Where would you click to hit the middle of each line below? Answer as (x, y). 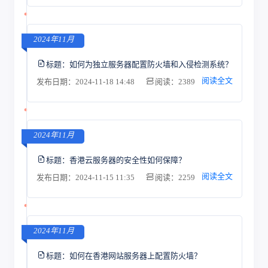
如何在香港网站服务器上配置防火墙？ (135, 255)
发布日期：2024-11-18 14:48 (86, 82)
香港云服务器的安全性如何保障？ (127, 160)
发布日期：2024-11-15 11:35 (86, 177)
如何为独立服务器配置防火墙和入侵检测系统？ (151, 64)
